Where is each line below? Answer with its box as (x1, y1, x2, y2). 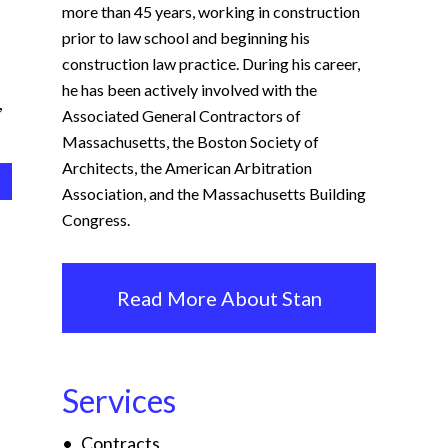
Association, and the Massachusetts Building (62, 184, 366, 203)
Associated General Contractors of (62, 106, 301, 125)
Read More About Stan (116, 286, 322, 310)
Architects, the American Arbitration (62, 158, 312, 177)
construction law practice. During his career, (62, 54, 360, 73)
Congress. (62, 210, 130, 229)
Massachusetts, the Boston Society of (62, 132, 319, 151)
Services (62, 381, 176, 420)
